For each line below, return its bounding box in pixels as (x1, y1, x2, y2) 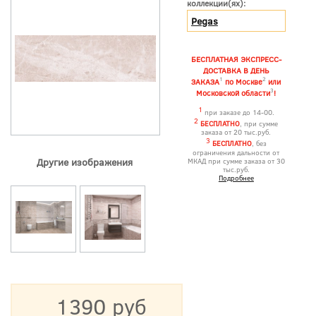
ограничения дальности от (193, 147, 280, 157)
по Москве (223, 75, 263, 87)
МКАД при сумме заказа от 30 (187, 155, 285, 166)
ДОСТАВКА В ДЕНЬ (203, 64, 269, 75)
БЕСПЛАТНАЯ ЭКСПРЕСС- (190, 53, 281, 64)
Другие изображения (37, 155, 133, 169)
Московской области (196, 87, 271, 98)
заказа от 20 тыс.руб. (201, 127, 272, 138)
